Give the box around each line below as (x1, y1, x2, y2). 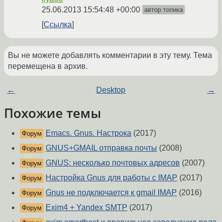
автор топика (144, 6, 183, 14)
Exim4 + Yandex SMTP (46, 203, 127, 212)
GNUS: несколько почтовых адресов (46, 159, 180, 167)
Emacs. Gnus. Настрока (46, 129, 131, 138)
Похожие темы (4, 105, 101, 122)
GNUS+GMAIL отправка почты (46, 144, 157, 153)
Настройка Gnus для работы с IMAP (46, 173, 177, 182)
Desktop (96, 86, 126, 95)
